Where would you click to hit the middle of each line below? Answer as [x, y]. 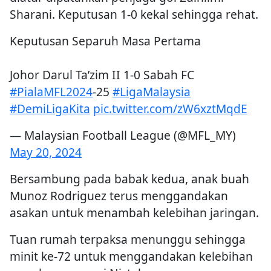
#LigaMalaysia [152, 92]
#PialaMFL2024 [51, 92]
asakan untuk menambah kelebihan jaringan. [134, 213]
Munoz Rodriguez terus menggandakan [119, 196]
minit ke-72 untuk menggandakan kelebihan [131, 256]
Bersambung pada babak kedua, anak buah [129, 179]
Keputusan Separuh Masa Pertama [105, 41]
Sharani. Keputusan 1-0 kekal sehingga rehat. [134, 15]
